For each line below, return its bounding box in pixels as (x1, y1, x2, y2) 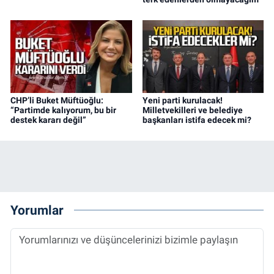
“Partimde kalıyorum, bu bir (10, 105, 116, 116)
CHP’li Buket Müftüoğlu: (10, 95, 103, 106)
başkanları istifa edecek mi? (142, 115, 251, 125)
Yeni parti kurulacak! (142, 95, 223, 106)
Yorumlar (10, 202, 64, 218)
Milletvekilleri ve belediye (142, 105, 243, 116)
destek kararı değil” (10, 115, 86, 125)
